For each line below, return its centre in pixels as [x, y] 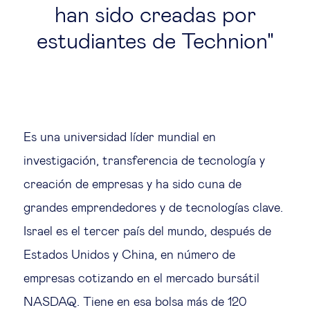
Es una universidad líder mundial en [120, 138]
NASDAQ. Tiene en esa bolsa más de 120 [135, 302]
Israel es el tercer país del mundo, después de [147, 232]
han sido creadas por [155, 16]
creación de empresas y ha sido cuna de [133, 185]
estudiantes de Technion [152, 42]
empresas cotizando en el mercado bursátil [142, 279]
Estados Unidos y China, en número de [129, 255]
